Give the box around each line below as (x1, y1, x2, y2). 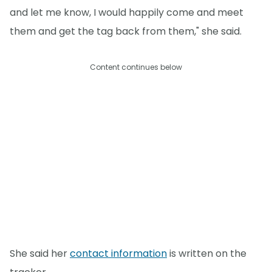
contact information (70, 246, 167, 260)
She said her (10, 246, 70, 260)
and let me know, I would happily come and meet (10, 5, 243, 20)
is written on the (167, 246, 246, 260)
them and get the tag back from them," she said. (10, 24, 242, 39)
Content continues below (90, 62, 182, 73)
